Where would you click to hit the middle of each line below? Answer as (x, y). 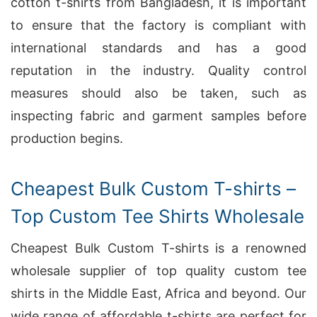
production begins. (67, 138)
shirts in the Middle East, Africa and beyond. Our (158, 293)
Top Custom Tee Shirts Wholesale (157, 216)
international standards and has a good (158, 48)
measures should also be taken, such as (158, 93)
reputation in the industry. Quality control (158, 70)
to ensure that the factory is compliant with (158, 25)
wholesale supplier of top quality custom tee (158, 271)
